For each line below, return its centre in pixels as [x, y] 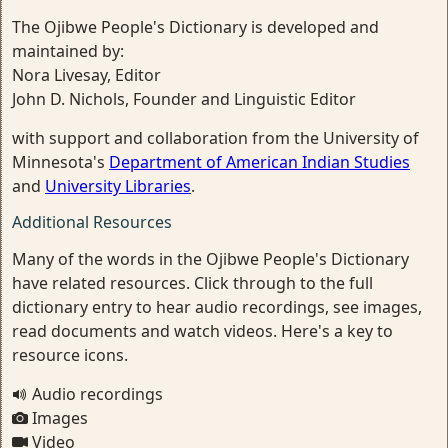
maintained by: [68, 51]
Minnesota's [60, 162]
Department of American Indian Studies [259, 162]
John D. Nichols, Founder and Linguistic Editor [184, 99]
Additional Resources [92, 222]
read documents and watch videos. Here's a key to [202, 331]
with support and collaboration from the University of [215, 138]
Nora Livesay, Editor [86, 75]
